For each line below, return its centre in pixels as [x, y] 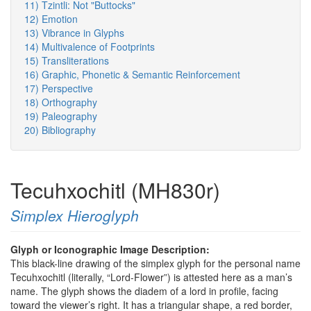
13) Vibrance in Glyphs [74, 33]
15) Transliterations [67, 61]
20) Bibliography [60, 130]
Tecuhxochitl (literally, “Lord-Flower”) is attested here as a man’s [151, 277]
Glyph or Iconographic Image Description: [111, 250]
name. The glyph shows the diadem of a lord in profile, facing [144, 291]
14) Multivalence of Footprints [90, 47]
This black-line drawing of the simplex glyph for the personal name [155, 263]
